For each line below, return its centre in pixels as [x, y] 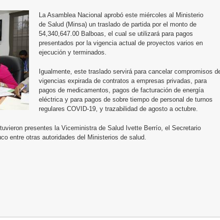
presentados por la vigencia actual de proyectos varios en [121, 43]
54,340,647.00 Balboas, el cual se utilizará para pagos [116, 33]
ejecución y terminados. [73, 52]
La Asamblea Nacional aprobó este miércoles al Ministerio [121, 15]
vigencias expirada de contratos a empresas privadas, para [123, 81]
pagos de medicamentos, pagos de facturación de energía [121, 90]
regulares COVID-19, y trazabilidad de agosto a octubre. [119, 109]
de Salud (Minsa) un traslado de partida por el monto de [118, 24]
